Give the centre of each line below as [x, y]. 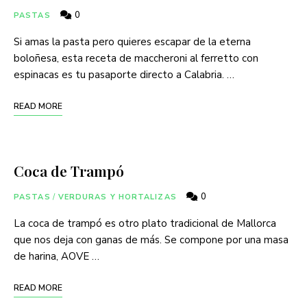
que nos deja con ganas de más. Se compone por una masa [151, 240]
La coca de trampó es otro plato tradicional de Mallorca [145, 224]
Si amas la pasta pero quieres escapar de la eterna [132, 42]
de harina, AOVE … [57, 257]
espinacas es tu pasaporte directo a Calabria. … [124, 75]
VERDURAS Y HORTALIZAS [117, 197]
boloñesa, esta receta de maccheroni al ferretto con [136, 59]
